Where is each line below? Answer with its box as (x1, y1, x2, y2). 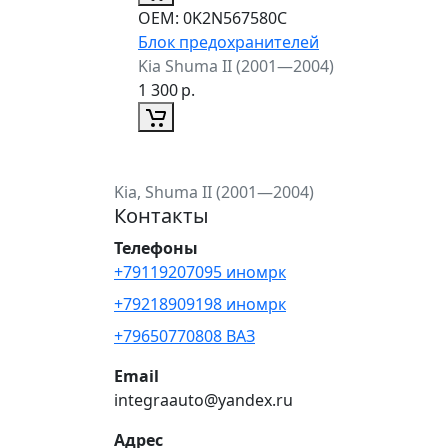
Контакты (114, 201, 209, 229)
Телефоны (114, 236, 198, 259)
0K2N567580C (179, 6, 287, 29)
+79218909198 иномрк (114, 292, 286, 315)
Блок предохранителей (138, 30, 319, 53)
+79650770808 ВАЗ (114, 324, 255, 347)
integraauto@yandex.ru (114, 388, 293, 411)
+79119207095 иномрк (114, 260, 286, 283)
